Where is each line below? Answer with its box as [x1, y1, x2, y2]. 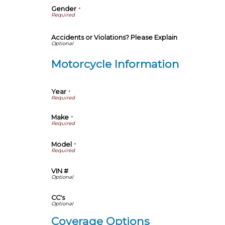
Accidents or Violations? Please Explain [51, 34, 177, 42]
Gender [51, 5, 76, 13]
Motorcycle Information [51, 57, 179, 70]
